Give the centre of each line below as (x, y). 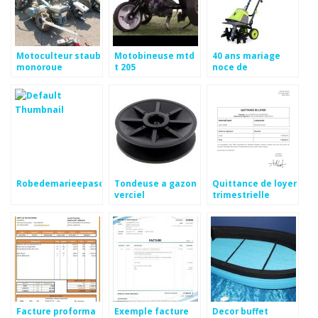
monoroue (39, 66)
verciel (130, 194)
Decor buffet (240, 311)
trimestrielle (241, 194)
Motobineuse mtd (154, 55)
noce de (230, 66)
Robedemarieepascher (67, 183)
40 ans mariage (246, 55)
